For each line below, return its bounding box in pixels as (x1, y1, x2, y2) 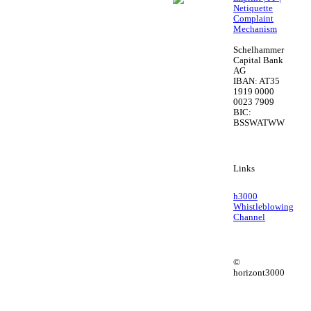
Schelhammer (233, 45, 284, 56)
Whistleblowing (233, 201, 294, 212)
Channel (233, 212, 265, 222)
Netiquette (233, 3, 273, 14)
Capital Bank (233, 56, 283, 66)
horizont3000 (233, 267, 285, 278)
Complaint (233, 14, 274, 24)
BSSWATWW (233, 118, 285, 128)
